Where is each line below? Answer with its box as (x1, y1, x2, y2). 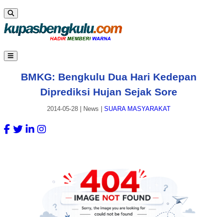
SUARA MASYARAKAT (104, 105, 170, 113)
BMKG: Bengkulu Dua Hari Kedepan (20, 71, 197, 82)
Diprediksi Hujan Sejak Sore (40, 86, 177, 97)
